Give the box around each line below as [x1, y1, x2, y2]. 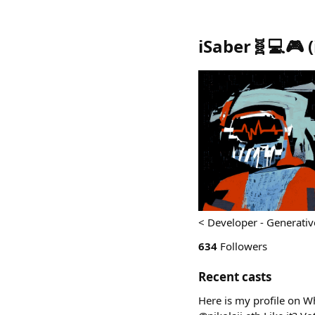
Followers [217, 239, 267, 253]
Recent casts [198, 269, 271, 285]
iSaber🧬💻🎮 [198, 34, 304, 58]
